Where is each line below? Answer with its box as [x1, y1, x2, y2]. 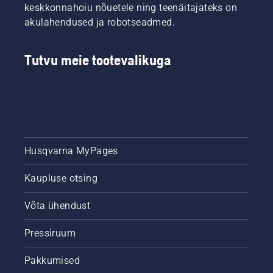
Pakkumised [24, 254, 80, 266]
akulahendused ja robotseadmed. [24, 16, 175, 28]
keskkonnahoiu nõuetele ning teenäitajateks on [24, 1, 237, 13]
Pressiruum [24, 227, 76, 239]
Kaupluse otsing [24, 172, 97, 184]
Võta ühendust [24, 199, 91, 211]
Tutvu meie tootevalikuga [24, 51, 171, 68]
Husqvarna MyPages [24, 144, 118, 157]
